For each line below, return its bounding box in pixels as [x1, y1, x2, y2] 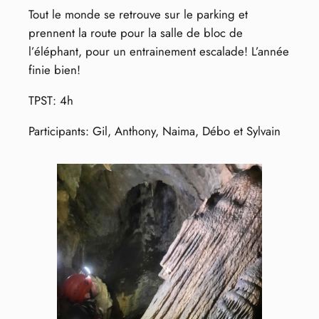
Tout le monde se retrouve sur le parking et [28, 6, 248, 23]
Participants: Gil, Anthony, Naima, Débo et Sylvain [28, 122, 281, 140]
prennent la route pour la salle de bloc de [28, 24, 243, 42]
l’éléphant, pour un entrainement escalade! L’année [28, 43, 289, 61]
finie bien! [28, 61, 80, 79]
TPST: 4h [28, 91, 73, 109]
